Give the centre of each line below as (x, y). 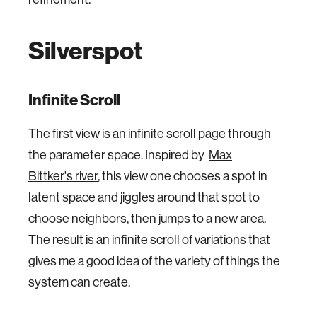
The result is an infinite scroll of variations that (149, 240)
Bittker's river (63, 176)
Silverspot (85, 50)
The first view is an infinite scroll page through (150, 133)
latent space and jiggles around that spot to (144, 197)
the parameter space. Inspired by (119, 155)
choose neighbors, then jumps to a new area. (147, 218)
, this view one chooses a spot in (183, 176)
